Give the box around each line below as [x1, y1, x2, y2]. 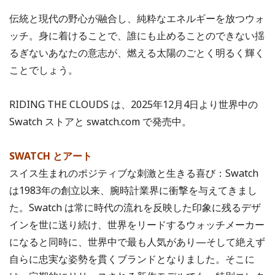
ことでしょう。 [9, 63, 78, 77]
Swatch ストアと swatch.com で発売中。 [9, 114, 192, 128]
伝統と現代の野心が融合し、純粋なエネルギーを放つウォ [9, 11, 265, 25]
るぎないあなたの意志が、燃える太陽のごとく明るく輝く [9, 45, 265, 60]
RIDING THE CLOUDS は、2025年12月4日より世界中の [9, 97, 258, 111]
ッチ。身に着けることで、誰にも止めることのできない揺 [9, 28, 265, 42]
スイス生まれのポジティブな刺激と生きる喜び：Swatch [9, 166, 258, 180]
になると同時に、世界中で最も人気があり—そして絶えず [9, 234, 265, 249]
